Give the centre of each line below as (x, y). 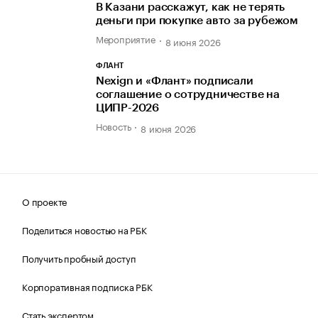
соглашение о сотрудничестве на (187, 94)
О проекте (45, 201)
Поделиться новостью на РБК (84, 230)
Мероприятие (125, 39)
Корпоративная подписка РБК (87, 286)
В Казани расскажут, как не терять (190, 7)
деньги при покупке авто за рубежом (197, 21)
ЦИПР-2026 (127, 108)
